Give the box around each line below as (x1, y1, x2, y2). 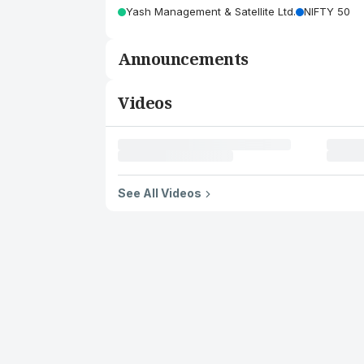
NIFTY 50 (304, 5, 350, 18)
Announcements (118, 48, 249, 70)
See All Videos (118, 186, 201, 200)
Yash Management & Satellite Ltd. (126, 5, 296, 18)
